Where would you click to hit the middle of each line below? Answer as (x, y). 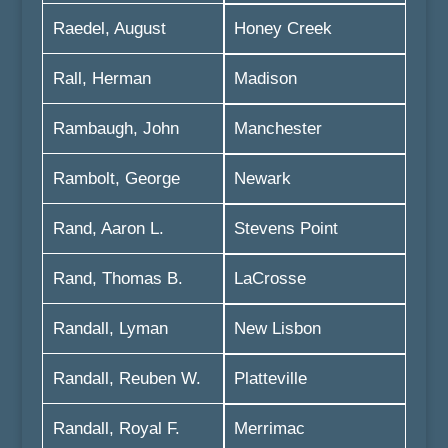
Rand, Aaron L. (108, 228)
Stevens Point (285, 228)
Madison (265, 78)
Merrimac (269, 428)
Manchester (277, 128)
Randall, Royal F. (116, 428)
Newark (262, 178)
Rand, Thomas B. (117, 278)
